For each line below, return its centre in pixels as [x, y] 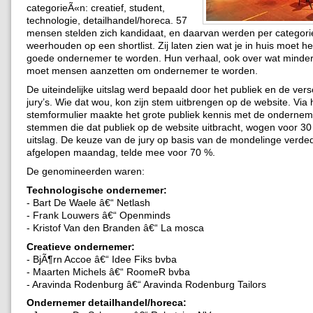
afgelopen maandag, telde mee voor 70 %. [121, 152]
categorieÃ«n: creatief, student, [96, 7]
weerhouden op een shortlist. [92, 45]
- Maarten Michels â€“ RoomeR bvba [108, 271]
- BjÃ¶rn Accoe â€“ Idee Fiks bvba [102, 259]
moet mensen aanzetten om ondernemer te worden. [142, 70]
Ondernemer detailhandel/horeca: [107, 303]
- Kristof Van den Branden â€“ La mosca [115, 227]
